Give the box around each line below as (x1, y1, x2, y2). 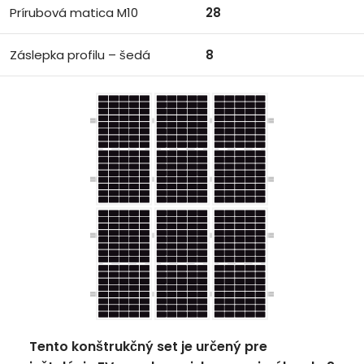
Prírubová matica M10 (10, 4, 138, 21)
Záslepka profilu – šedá (10, 46, 150, 63)
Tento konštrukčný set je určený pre (28, 336, 267, 356)
